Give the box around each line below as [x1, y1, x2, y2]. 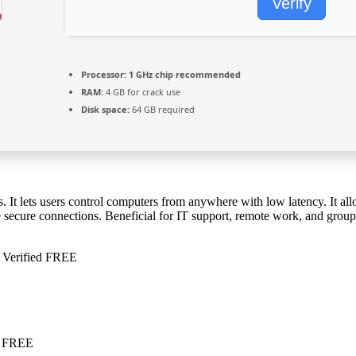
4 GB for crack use [103, 85, 180, 98]
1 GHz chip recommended [126, 68, 241, 80]
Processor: [81, 68, 126, 80]
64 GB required [130, 103, 195, 115]
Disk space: [81, 103, 130, 115]
